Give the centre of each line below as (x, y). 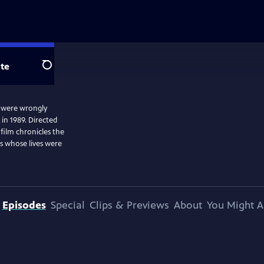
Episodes (24, 205)
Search (56, 71)
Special (67, 205)
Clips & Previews (129, 205)
